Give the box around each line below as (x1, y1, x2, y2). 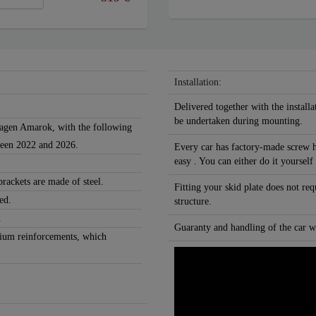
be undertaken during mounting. (174, 116, 303, 127)
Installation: (174, 77, 221, 88)
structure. (174, 196, 212, 207)
